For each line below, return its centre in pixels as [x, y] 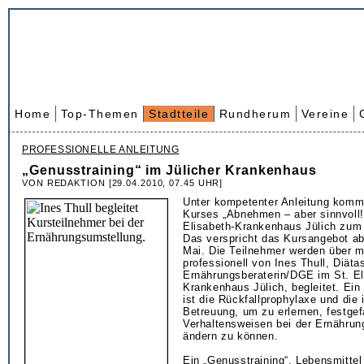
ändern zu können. [231, 336]
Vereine [325, 114]
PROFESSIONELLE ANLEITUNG [101, 149]
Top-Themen [100, 114]
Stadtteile [179, 114]
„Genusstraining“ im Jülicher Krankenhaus [169, 170]
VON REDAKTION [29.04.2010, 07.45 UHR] [123, 183]
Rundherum [255, 114]
